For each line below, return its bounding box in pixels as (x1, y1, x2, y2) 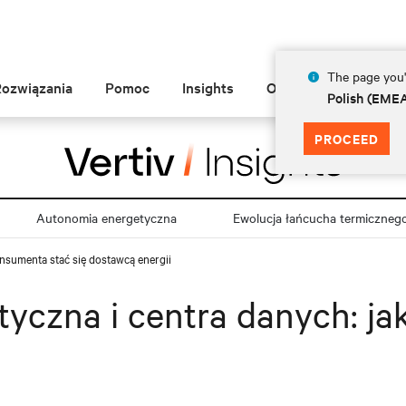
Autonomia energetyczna (35, 208, 177, 227)
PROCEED (314, 129, 379, 148)
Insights (182, 77, 235, 97)
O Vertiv (266, 77, 320, 97)
